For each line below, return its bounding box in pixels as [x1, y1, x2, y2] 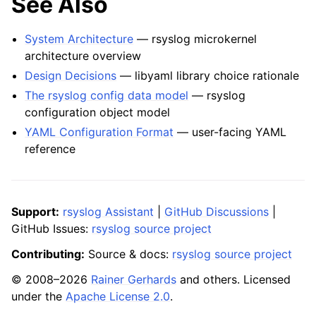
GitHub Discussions [164, 205, 269, 219]
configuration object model [25, 105, 171, 119]
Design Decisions [25, 68, 117, 83]
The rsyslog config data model [25, 88, 189, 102]
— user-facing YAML [174, 125, 287, 139]
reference [25, 142, 76, 156]
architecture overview [25, 49, 142, 63]
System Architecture [25, 32, 134, 46]
